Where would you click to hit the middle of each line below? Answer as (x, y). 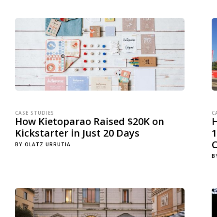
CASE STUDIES (34, 113)
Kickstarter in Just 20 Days (77, 133)
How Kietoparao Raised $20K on (89, 121)
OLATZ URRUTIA (47, 144)
